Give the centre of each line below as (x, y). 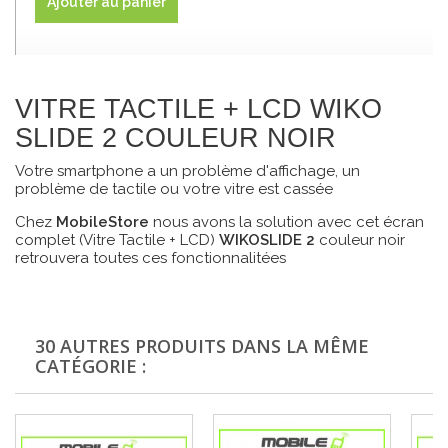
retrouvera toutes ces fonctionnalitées (152, 258)
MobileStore (102, 222)
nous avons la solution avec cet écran (286, 222)
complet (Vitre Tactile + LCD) (117, 240)
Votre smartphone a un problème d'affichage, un (187, 171)
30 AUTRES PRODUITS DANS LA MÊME (202, 346)
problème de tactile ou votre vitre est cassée (174, 189)
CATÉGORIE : (90, 366)
